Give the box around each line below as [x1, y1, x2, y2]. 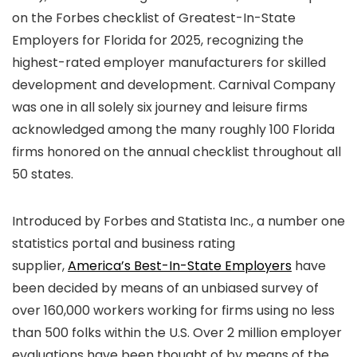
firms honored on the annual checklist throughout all [12, 143, 341, 161]
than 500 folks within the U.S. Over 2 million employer [12, 324, 342, 342]
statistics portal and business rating [12, 234, 235, 253]
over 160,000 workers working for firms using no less [12, 301, 335, 320]
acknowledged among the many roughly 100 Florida [12, 120, 335, 139]
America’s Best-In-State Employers [68, 257, 292, 275]
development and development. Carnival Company [12, 76, 335, 94]
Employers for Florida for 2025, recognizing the [12, 31, 304, 49]
